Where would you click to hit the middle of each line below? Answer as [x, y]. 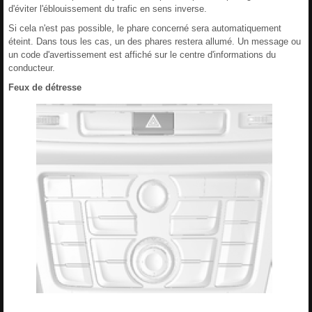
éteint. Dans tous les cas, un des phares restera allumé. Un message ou [155, 41]
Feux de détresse [45, 87]
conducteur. [32, 68]
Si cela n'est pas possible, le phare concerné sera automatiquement [145, 28]
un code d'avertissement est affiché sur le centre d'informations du [142, 54]
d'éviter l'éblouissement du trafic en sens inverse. [108, 8]
